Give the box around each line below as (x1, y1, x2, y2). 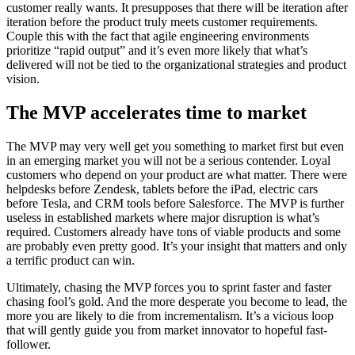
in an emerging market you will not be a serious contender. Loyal (6, 153, 330, 167)
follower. (6, 337, 51, 351)
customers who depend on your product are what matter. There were (6, 167, 347, 181)
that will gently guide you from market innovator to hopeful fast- (6, 323, 327, 337)
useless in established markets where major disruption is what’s (6, 210, 319, 224)
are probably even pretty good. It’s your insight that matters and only (6, 239, 347, 253)
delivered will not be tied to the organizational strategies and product (6, 57, 346, 71)
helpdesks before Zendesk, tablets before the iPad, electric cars (6, 181, 318, 196)
